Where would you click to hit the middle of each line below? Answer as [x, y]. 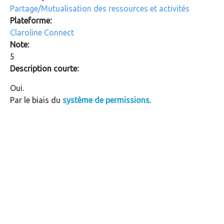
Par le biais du [36, 100]
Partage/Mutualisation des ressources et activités [100, 8]
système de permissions [106, 100]
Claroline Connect [42, 32]
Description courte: [45, 68]
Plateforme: [32, 20]
